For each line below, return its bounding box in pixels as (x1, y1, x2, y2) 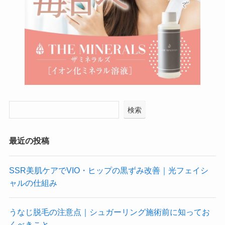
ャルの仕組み (9, 178, 57, 187)
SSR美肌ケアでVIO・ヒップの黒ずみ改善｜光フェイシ (9, 165, 208, 175)
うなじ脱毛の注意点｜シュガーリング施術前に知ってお (9, 207, 210, 216)
